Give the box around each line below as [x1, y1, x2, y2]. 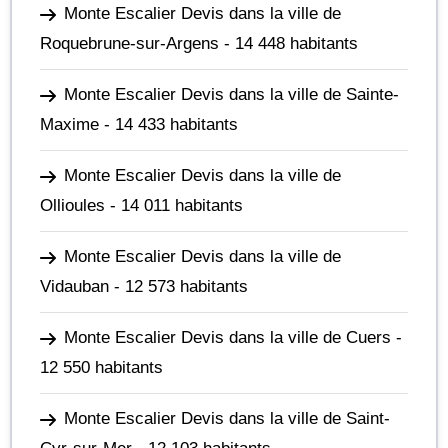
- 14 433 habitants [99, 115, 238, 134]
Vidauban [40, 277, 109, 296]
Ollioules [40, 196, 105, 215]
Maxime [40, 115, 99, 134]
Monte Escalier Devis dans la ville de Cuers [64, 328, 391, 347]
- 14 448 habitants [219, 34, 358, 53]
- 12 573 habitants [109, 277, 248, 296]
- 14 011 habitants [105, 196, 243, 215]
